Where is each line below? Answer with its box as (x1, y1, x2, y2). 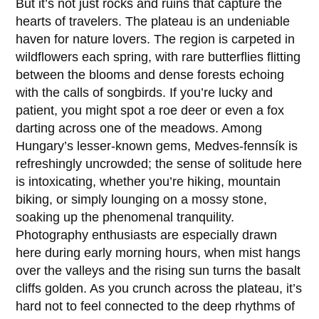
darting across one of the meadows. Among (16, 121, 263, 136)
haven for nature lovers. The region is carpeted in (16, 32, 296, 47)
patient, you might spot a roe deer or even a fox (16, 103, 285, 118)
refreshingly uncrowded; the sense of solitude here (16, 157, 303, 172)
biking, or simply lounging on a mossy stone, (16, 192, 268, 207)
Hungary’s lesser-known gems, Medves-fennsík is (16, 139, 298, 154)
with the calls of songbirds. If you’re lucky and (16, 85, 273, 100)
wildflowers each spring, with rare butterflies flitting (16, 50, 301, 65)
